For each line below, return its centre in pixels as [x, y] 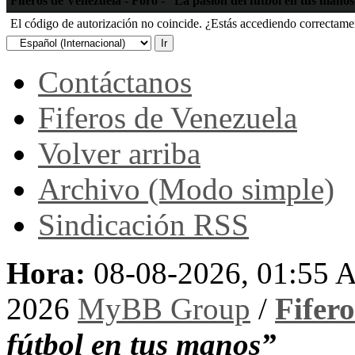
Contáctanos [115, 82]
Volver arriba [119, 153]
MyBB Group [164, 308]
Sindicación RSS [143, 224]
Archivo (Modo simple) [186, 189]
